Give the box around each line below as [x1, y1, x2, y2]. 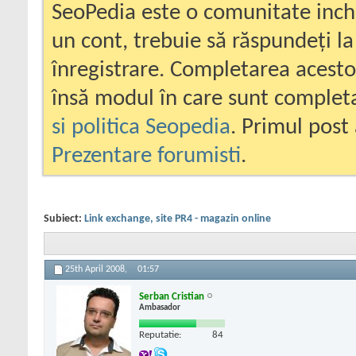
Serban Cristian [139, 291, 204, 302]
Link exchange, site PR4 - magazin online [84, 213, 271, 225]
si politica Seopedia [52, 116, 230, 139]
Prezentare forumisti [52, 145, 241, 168]
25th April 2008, [65, 265, 130, 275]
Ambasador [139, 303, 180, 312]
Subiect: [44, 213, 84, 225]
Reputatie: [139, 329, 181, 340]
